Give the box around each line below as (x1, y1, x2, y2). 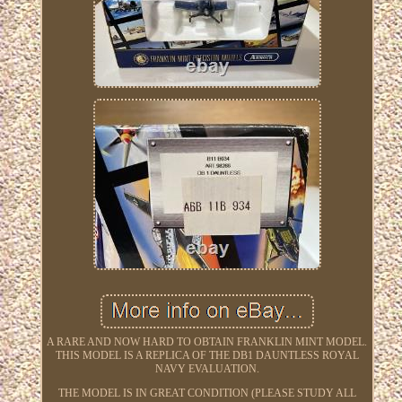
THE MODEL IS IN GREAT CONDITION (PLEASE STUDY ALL (57, 386, 356, 399)
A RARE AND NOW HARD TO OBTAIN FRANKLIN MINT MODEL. (47, 335, 368, 348)
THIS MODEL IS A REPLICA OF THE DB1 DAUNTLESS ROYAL (55, 348, 359, 362)
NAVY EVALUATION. (154, 362, 259, 375)
